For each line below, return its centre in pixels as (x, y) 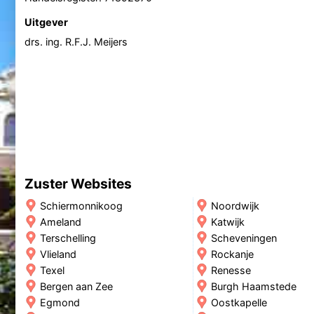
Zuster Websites (78, 183)
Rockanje (232, 254)
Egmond (60, 302)
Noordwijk (235, 205)
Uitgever (46, 22)
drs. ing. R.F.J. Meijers (76, 42)
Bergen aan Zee (76, 286)
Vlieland (58, 254)
